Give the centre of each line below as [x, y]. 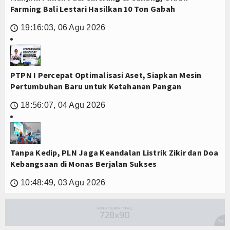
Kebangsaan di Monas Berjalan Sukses [84, 164]
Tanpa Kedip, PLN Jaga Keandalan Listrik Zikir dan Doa [114, 153]
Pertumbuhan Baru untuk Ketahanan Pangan [96, 87]
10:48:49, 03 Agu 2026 [63, 183]
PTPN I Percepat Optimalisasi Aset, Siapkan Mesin [106, 75]
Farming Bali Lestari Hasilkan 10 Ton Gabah [93, 9]
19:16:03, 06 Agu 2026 [63, 28]
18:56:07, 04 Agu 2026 [63, 105]
